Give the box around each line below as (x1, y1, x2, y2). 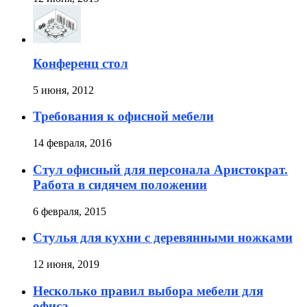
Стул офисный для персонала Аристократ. (33, 162, 288, 177)
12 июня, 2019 (33, 258, 99, 270)
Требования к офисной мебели (33, 109, 214, 124)
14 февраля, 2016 (33, 137, 112, 149)
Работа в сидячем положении (33, 177, 207, 192)
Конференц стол (33, 56, 128, 71)
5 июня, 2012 (33, 84, 94, 96)
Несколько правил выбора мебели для (33, 283, 263, 298)
